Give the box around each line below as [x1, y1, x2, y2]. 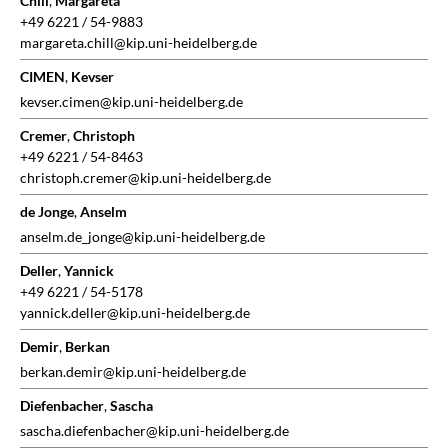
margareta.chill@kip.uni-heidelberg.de [20, 34, 257, 52]
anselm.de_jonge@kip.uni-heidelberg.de [20, 228, 265, 246]
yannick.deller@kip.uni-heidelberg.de [20, 304, 250, 322]
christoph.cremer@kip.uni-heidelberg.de [20, 169, 271, 187]
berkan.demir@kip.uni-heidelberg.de [20, 363, 246, 381]
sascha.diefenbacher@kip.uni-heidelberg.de [20, 422, 289, 440]
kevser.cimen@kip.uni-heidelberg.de [20, 93, 243, 111]
